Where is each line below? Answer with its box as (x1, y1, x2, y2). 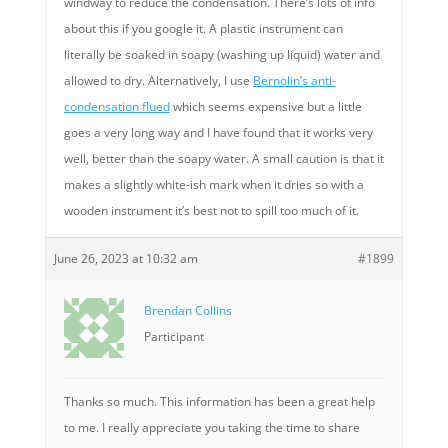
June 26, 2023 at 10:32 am (53, 250, 198, 267)
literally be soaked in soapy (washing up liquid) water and (63, 46, 380, 63)
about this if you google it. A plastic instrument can (63, 20, 343, 37)
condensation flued (63, 98, 170, 115)
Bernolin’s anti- (252, 72, 336, 89)
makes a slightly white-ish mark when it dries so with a (63, 176, 364, 193)
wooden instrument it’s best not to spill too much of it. (63, 202, 359, 219)
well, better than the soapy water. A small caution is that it (63, 150, 384, 167)
